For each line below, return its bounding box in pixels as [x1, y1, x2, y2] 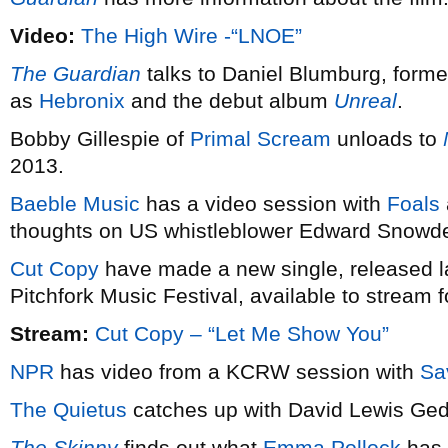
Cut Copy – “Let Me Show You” [95, 322, 389, 345]
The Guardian [10, 62, 141, 85]
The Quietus [10, 398, 127, 421]
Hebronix [39, 89, 125, 112]
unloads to [331, 127, 443, 150]
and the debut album [125, 89, 334, 112]
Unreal [334, 89, 397, 112]
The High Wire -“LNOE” [81, 24, 302, 47]
